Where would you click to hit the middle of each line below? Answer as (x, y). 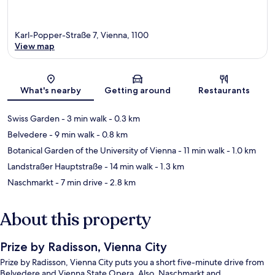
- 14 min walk (128, 167)
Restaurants (224, 91)
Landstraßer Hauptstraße (55, 167)
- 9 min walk (71, 135)
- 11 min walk (200, 151)
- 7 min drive (78, 183)
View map (35, 46)
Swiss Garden (33, 119)
